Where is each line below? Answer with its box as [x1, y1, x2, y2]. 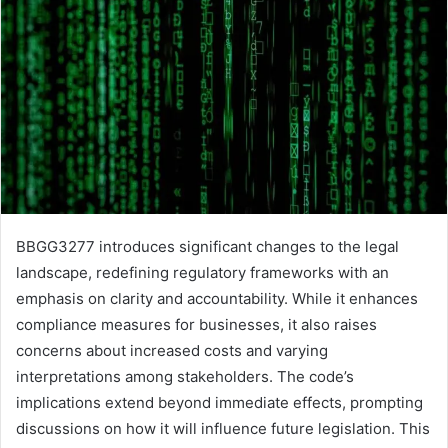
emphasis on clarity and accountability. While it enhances [16, 289, 418, 309]
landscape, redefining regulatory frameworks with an [16, 263, 389, 283]
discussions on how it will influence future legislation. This [16, 419, 430, 439]
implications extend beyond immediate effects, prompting [16, 393, 423, 413]
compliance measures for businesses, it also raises [16, 315, 377, 335]
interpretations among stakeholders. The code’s [16, 367, 354, 387]
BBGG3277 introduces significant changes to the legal [16, 237, 399, 257]
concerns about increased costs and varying [16, 341, 328, 361]
